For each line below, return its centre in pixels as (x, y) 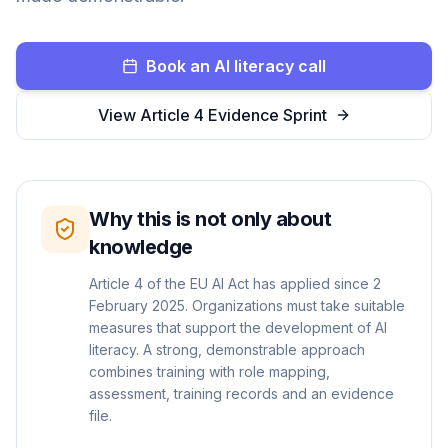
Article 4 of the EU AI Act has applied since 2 (235, 283)
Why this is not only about (210, 219)
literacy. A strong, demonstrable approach (227, 349)
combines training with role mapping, (209, 371)
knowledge (141, 247)
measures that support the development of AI (238, 327)
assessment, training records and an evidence (241, 393)
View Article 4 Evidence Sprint (212, 115)
